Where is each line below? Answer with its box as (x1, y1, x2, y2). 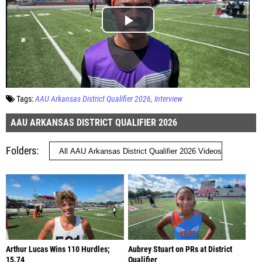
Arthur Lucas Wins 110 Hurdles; (6, 244, 110, 254)
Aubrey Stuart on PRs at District (127, 244, 232, 254)
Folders (6, 144, 36, 157)
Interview (154, 94, 182, 104)
